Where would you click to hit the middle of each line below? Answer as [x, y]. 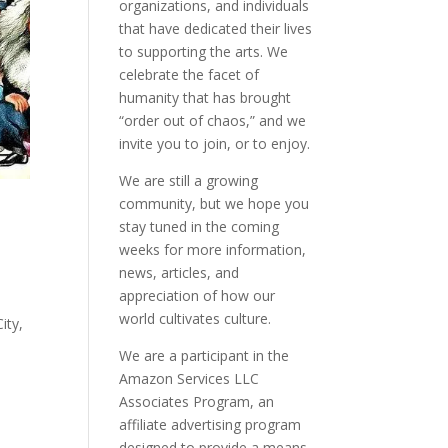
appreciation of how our [197, 295]
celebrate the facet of [189, 74]
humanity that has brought [205, 97]
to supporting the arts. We [204, 51]
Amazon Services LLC [189, 378]
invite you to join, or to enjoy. [215, 143]
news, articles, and [179, 272]
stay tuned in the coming [199, 226]
